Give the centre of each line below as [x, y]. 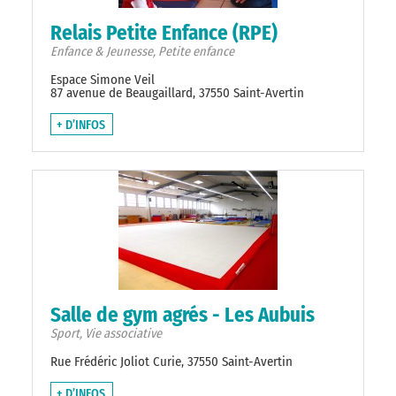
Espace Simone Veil [103, 80]
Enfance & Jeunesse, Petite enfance [142, 52]
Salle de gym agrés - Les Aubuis [183, 315]
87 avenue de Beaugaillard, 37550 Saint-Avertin [177, 93]
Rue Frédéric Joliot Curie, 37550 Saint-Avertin [171, 362]
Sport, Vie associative [106, 334]
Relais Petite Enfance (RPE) [164, 33]
